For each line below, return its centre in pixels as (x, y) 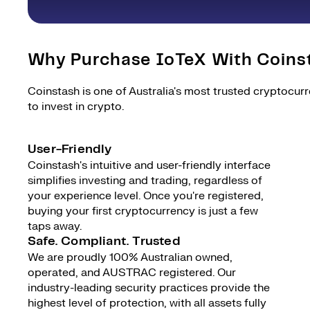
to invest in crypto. (76, 107)
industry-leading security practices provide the (149, 288)
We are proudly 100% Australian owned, (130, 257)
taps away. (55, 226)
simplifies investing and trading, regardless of (145, 181)
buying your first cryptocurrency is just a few (143, 211)
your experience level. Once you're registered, (146, 196)
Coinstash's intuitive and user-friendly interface (149, 165)
